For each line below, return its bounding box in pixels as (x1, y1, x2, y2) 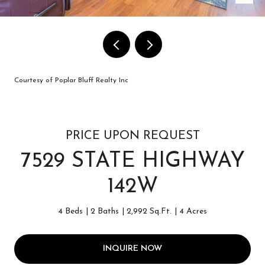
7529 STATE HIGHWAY (20, 151, 245, 172)
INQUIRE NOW (103, 244, 162, 253)
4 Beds (58, 207, 83, 216)
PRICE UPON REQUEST (65, 130, 200, 142)
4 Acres (179, 207, 207, 216)
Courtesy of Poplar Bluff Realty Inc (14, 77, 128, 84)
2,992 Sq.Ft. (127, 207, 172, 216)
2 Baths (91, 207, 119, 216)
